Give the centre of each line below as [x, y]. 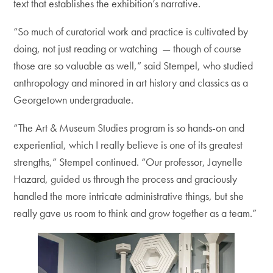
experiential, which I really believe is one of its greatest [128, 145]
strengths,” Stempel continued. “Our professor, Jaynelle [128, 162]
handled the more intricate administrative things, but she [129, 196]
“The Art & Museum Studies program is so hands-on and [129, 128]
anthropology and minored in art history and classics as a [131, 83]
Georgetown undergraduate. [75, 100]
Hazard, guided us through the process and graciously [126, 179]
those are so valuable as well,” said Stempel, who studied [133, 66]
